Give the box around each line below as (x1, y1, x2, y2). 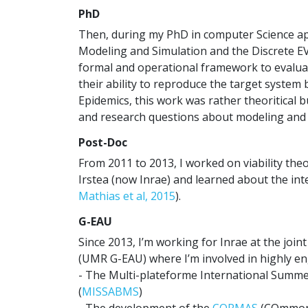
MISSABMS (82, 283, 139, 299)
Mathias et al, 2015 (78, 188, 175, 203)
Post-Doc (78, 134, 127, 150)
